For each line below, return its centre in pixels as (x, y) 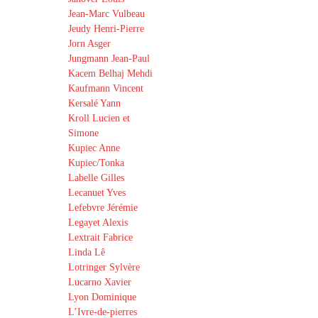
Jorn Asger (89, 44)
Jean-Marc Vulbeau (106, 14)
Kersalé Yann (94, 103)
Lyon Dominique (102, 297)
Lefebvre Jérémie (103, 208)
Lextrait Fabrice (100, 237)
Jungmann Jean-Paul (109, 59)
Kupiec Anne (94, 148)
